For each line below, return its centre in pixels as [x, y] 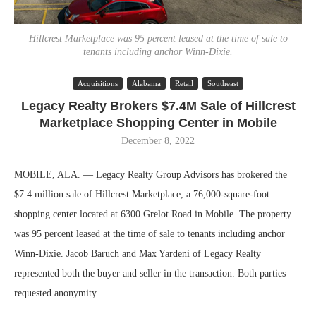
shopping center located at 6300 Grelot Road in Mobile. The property [153, 214]
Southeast [223, 83]
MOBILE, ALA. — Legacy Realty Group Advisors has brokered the [151, 175]
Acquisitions [98, 83]
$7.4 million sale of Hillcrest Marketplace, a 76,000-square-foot [142, 194]
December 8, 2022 [158, 141]
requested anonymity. [56, 293]
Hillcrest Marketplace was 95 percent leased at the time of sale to [158, 38]
